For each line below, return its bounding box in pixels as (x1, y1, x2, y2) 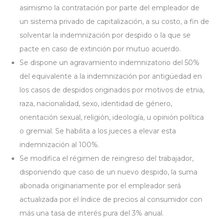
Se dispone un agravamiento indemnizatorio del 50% (20, 58, 199, 67)
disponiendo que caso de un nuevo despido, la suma (20, 168, 197, 176)
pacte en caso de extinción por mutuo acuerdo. (20, 44, 181, 53)
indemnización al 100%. (20, 140, 99, 149)
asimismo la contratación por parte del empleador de (20, 3, 199, 12)
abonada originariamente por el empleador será (20, 181, 181, 190)
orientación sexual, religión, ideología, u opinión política (20, 113, 204, 122)
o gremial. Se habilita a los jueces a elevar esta (20, 127, 176, 135)
